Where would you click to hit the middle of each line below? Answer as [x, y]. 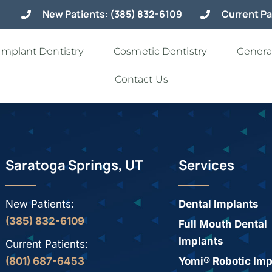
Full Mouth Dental [223, 224]
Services [206, 165]
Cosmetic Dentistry [160, 51]
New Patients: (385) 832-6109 [112, 14]
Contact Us [141, 79]
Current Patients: [47, 244]
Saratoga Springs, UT [74, 165]
